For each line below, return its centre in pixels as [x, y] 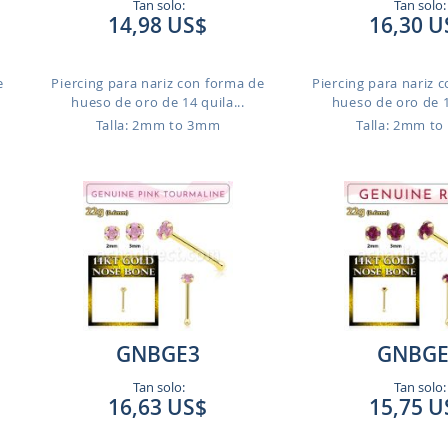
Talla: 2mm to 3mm [158, 125]
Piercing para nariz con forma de [158, 83]
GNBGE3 [157, 354]
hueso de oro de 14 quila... [158, 102]
